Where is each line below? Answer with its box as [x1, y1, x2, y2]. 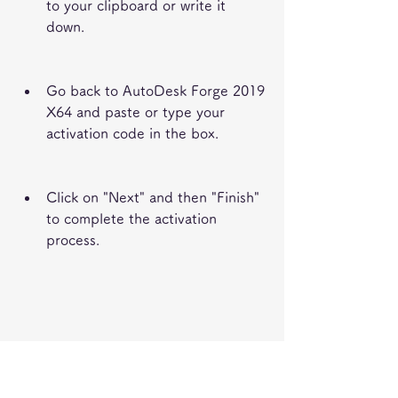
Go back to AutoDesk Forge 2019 [46, 84, 265, 98]
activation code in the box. [46, 126, 219, 140]
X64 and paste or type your [46, 105, 225, 119]
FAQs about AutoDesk [18, 341, 235, 362]
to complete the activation [46, 211, 217, 226]
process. [46, 233, 99, 247]
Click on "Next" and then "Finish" [46, 190, 259, 204]
